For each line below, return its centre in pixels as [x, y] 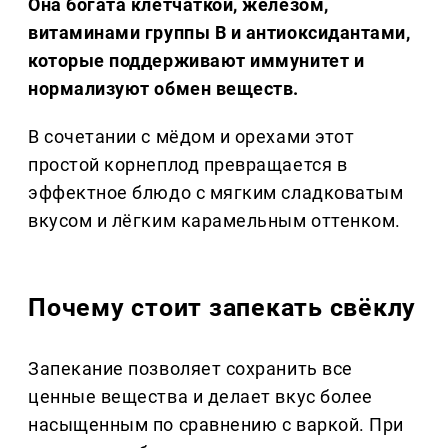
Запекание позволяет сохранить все [190, 368]
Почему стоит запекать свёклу [222, 308]
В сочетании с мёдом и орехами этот [191, 137]
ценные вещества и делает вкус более [200, 396]
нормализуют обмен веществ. [164, 89]
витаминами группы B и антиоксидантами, [219, 33]
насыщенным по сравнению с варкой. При [216, 424]
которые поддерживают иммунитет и [196, 61]
